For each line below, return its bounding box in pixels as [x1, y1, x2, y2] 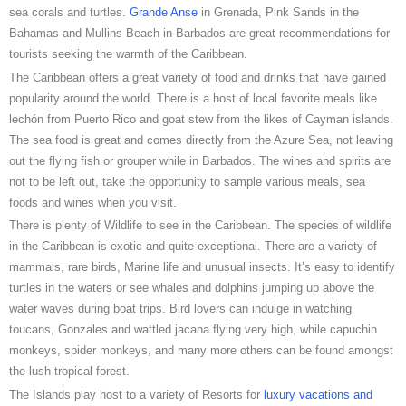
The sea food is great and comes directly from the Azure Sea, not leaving [9, 132, 393, 147]
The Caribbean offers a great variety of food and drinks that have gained [9, 70, 386, 84]
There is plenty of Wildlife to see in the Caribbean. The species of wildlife [9, 218, 391, 233]
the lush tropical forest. [9, 364, 130, 379]
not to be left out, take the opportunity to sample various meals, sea [9, 174, 365, 188]
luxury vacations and [264, 387, 372, 401]
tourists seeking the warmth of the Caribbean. [9, 46, 247, 61]
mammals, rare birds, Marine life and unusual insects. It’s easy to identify [9, 260, 395, 275]
